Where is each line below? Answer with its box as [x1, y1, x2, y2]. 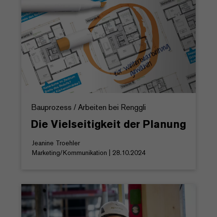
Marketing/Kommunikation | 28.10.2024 [32, 148, 146, 157]
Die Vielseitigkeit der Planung [31, 117, 186, 131]
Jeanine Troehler [32, 138, 80, 147]
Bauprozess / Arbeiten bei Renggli [31, 102, 146, 112]
